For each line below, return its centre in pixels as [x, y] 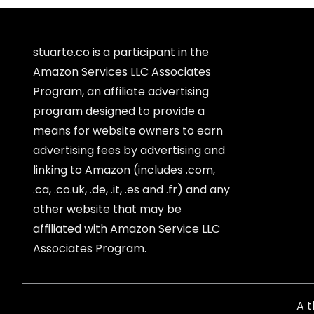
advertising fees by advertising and [129, 151]
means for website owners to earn [128, 131]
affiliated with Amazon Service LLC [127, 229]
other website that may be [107, 210]
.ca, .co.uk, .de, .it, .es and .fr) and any [131, 190]
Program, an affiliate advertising [121, 92]
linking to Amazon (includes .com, [124, 170]
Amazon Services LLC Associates [122, 72]
